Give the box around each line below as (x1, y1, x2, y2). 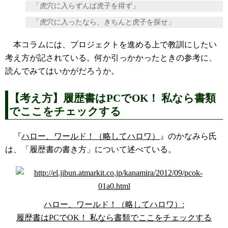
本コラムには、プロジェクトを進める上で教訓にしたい (5, 40, 217, 49)
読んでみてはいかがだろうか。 (5, 67, 119, 75)
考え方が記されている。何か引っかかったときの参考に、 (5, 53, 217, 62)
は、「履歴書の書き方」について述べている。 (5, 145, 176, 154)
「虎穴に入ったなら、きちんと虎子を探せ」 (25, 18, 175, 26)
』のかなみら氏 (160, 132, 217, 140)
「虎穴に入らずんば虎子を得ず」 (25, 2, 139, 10)
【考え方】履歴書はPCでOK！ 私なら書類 (9, 92, 216, 104)
